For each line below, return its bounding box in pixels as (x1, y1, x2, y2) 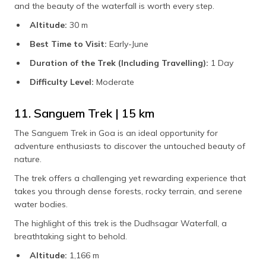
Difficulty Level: (30, 77, 94, 88)
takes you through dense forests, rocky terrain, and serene (14, 186, 242, 197)
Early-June (107, 39, 148, 50)
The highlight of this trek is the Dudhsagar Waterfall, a (14, 218, 227, 229)
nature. (14, 154, 42, 165)
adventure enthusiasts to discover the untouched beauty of (14, 141, 245, 152)
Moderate (94, 77, 134, 88)
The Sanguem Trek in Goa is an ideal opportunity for (14, 128, 218, 139)
